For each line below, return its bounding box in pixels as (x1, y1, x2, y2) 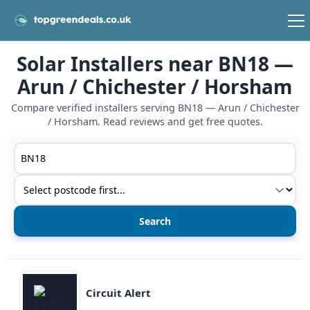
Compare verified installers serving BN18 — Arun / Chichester (10, 101, 300, 115)
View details (8, 259, 70, 275)
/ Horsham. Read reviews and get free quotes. (47, 115, 263, 129)
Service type (13, 174, 76, 190)
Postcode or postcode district (13, 143, 168, 158)
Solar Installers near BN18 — (17, 51, 293, 77)
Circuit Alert (86, 285, 151, 300)
